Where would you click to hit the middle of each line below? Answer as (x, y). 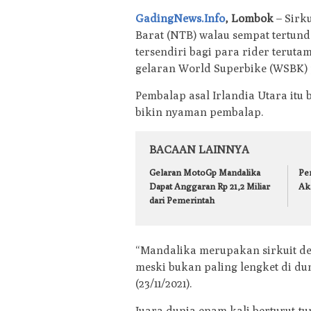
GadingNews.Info (180, 19)
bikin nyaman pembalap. (200, 112)
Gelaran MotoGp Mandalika (205, 173)
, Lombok (249, 19)
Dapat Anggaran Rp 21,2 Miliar (210, 186)
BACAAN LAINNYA (199, 150)
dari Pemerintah (182, 200)
